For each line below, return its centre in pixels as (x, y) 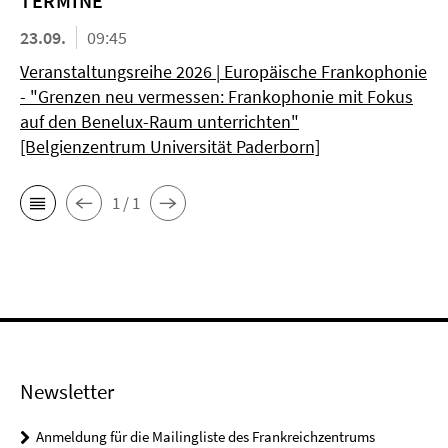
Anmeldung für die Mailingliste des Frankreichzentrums (205, 436)
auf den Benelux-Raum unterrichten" (159, 121)
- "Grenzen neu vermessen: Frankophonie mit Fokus (216, 96)
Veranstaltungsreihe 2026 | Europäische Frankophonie (223, 71)
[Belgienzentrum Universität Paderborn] (170, 146)
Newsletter (67, 391)
